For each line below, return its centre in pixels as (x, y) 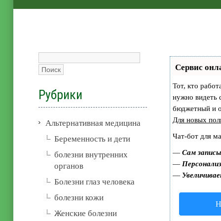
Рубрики (61, 94)
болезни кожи (79, 197)
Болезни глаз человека (95, 182)
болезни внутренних (91, 154)
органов (69, 166)
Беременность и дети (92, 139)
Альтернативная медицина (93, 123)
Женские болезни (86, 213)
